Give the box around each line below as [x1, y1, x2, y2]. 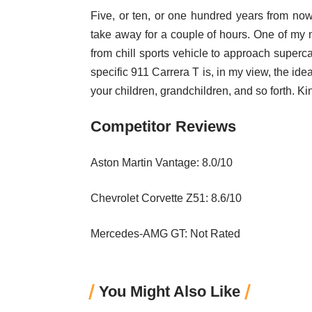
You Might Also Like [99, 282, 240, 300]
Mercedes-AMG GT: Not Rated [91, 227, 240, 240]
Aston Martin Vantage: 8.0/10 [91, 156, 233, 169]
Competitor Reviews [91, 117, 236, 135]
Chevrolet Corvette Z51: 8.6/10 [91, 192, 242, 204]
